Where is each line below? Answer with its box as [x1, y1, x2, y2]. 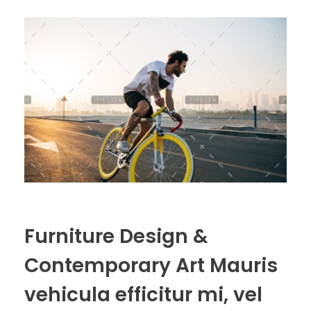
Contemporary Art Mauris [24, 252, 278, 280]
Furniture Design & [24, 223, 208, 251]
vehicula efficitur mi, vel [24, 281, 262, 309]
